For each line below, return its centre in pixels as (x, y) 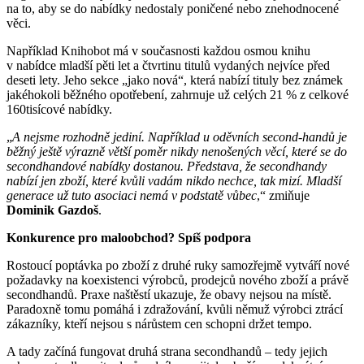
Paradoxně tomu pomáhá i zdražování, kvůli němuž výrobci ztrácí (175, 309)
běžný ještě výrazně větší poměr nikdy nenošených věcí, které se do (177, 151)
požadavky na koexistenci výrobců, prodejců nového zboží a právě (178, 279)
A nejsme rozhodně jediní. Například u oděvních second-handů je (180, 136)
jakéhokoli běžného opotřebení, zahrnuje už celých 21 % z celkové (178, 94)
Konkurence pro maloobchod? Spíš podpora (129, 237)
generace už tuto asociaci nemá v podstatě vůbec (132, 195)
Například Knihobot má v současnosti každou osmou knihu (158, 50)
